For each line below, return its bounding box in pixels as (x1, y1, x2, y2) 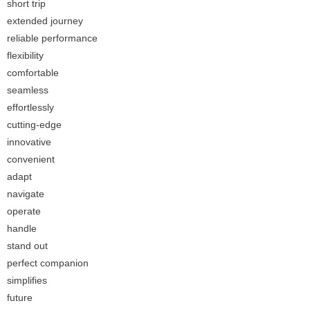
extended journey (7, 15, 83, 27)
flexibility (7, 50, 44, 62)
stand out (7, 240, 48, 252)
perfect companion (7, 257, 89, 269)
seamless (7, 84, 48, 96)
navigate (7, 188, 44, 200)
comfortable (7, 67, 59, 79)
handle (7, 223, 37, 235)
